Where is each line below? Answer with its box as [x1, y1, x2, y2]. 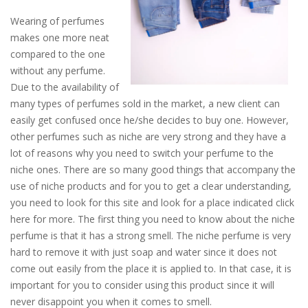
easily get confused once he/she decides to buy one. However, [10, 113, 289, 126]
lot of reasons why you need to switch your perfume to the [10, 146, 274, 159]
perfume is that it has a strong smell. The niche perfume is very [10, 229, 291, 242]
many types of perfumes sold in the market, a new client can [10, 97, 280, 110]
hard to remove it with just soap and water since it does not [10, 245, 277, 258]
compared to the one [10, 47, 105, 60]
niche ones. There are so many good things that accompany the [10, 163, 296, 176]
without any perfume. [10, 64, 105, 77]
